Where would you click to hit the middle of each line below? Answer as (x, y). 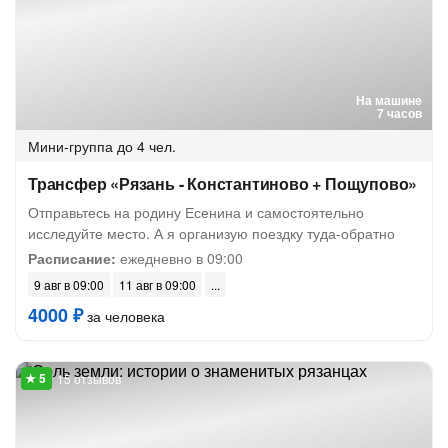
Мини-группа (70, 146)
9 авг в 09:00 (69, 284)
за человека (124, 316)
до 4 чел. (146, 146)
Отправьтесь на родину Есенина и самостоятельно (196, 212)
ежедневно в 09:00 (179, 258)
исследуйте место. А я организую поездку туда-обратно (211, 233)
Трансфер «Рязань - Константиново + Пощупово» (223, 183)
